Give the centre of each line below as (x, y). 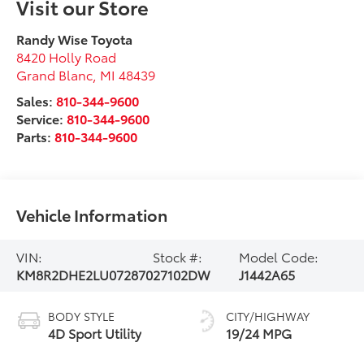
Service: (42, 118)
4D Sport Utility (95, 332)
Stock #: (178, 256)
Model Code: (279, 256)
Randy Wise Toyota (75, 38)
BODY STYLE (82, 316)
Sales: (37, 100)
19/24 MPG (259, 332)
